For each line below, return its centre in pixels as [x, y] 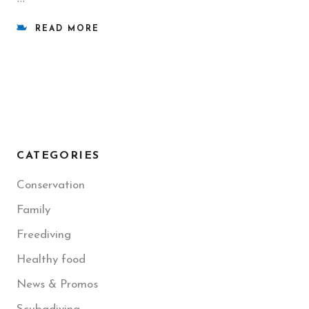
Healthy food [51, 260]
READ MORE [67, 29]
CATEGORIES [58, 156]
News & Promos [57, 285]
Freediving [44, 235]
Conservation [51, 186]
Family [33, 210]
